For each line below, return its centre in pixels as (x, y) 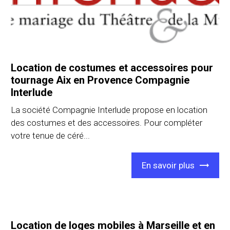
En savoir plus (168, 166)
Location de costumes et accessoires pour (112, 68)
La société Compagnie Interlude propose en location (109, 110)
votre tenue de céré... (51, 135)
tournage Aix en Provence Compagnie (100, 80)
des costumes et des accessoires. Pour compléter (107, 122)
